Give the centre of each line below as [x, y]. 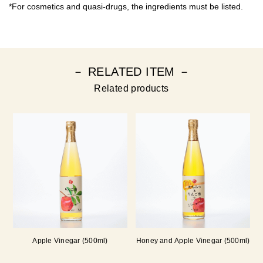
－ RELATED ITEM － [131, 71]
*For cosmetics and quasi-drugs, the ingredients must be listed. [126, 6]
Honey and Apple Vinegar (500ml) [193, 240]
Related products [131, 88]
